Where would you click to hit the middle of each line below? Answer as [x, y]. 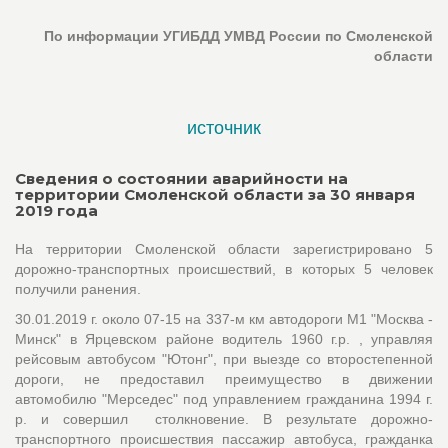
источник [224, 127]
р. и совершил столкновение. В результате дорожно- [224, 418]
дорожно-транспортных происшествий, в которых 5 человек [224, 268]
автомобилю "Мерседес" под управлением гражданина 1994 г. [224, 398]
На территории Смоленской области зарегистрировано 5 [224, 248]
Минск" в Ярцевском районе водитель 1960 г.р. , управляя [224, 338]
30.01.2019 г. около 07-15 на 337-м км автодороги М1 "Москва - [224, 318]
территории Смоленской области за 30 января [215, 194]
